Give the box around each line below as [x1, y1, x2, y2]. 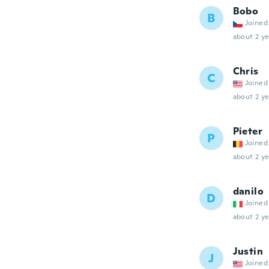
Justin [232, 245, 263, 258]
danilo [232, 185, 264, 198]
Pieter [232, 125, 262, 138]
